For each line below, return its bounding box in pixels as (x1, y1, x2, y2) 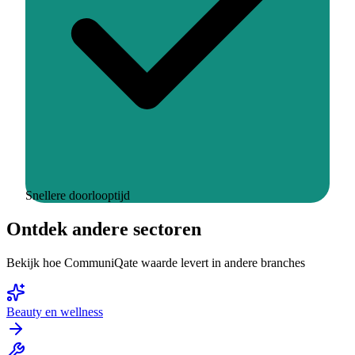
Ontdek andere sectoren (6, 218, 201, 239)
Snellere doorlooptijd (25, 188, 130, 202)
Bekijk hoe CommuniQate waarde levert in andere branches (6, 255, 305, 269)
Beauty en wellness (6, 304, 103, 319)
